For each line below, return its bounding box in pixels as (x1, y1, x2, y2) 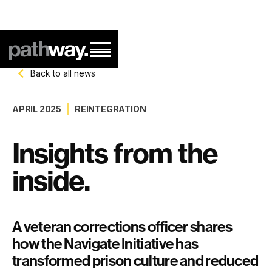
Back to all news (30, 68, 95, 78)
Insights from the (12, 136, 217, 171)
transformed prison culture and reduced (12, 252, 259, 270)
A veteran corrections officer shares (12, 218, 233, 236)
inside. (12, 163, 89, 198)
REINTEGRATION (75, 104, 146, 114)
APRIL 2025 (12, 104, 61, 114)
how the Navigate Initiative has (12, 235, 199, 253)
